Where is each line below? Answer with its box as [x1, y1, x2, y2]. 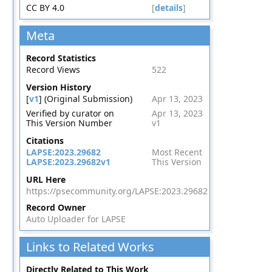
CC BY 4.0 [25, 2, 64, 13]
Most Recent [152, 146, 202, 158]
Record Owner [25, 202, 86, 213]
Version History [25, 81, 91, 93]
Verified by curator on [25, 107, 114, 119]
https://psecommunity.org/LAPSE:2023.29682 [25, 185, 208, 197]
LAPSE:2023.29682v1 [25, 156, 110, 168]
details [155, 2, 183, 13]
